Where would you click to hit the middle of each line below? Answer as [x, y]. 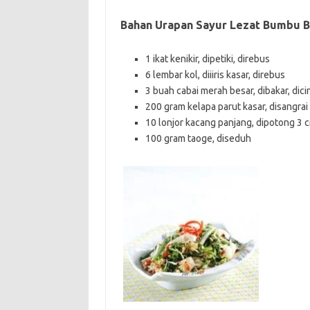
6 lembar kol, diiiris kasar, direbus [215, 74]
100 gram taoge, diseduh [198, 138]
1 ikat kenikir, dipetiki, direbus [207, 58]
